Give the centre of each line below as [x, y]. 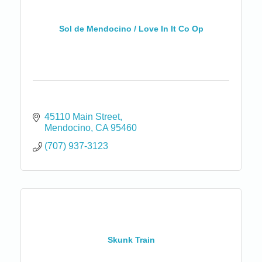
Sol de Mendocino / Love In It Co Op [131, 29]
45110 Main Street [82, 116]
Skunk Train [131, 240]
